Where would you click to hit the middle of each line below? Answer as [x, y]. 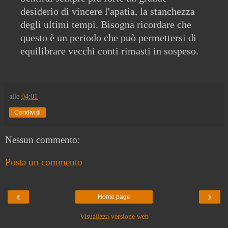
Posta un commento [44, 162]
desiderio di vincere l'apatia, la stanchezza [108, 11]
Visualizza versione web [114, 217]
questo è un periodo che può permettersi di [108, 38]
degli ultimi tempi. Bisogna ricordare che [106, 25]
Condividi [27, 113]
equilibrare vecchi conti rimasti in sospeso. [109, 51]
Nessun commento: [42, 140]
